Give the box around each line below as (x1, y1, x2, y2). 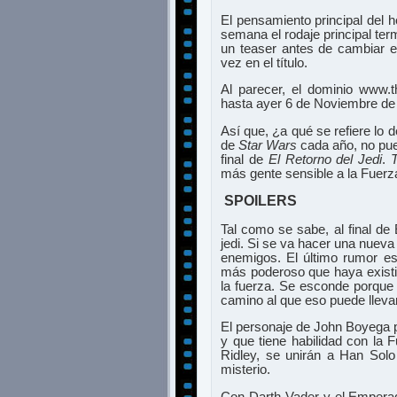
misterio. (221, 362, 270, 378)
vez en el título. (221, 55, 307, 70)
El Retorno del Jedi (268, 152, 383, 167)
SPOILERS (224, 193, 297, 209)
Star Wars (238, 137, 297, 152)
